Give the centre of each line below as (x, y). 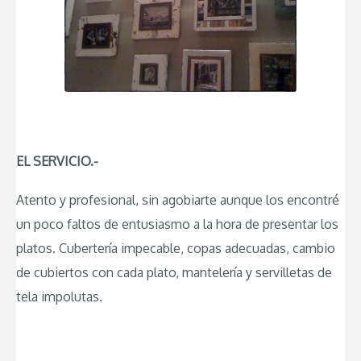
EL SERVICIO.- (57, 162)
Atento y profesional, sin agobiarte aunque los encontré (178, 199)
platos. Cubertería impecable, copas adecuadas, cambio (176, 248)
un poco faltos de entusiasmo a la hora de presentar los (177, 224)
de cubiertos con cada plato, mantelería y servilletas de (174, 272)
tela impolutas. (59, 296)
